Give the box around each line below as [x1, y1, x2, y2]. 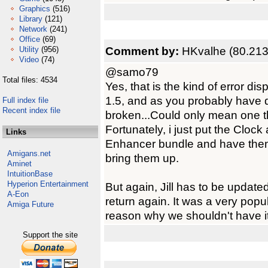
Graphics [19, 4, 50, 13]
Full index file [2, 96, 48, 105]
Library [19, 14, 42, 23]
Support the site [23, 230, 78, 239]
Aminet [7, 159, 32, 168]
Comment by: [105, 44, 182, 57]
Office [19, 35, 40, 44]
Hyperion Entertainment [7, 179, 89, 188]
